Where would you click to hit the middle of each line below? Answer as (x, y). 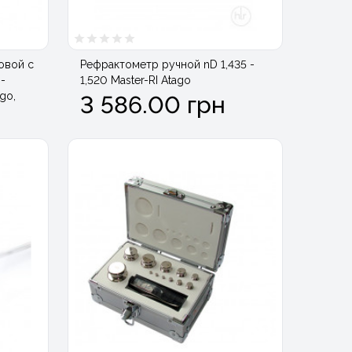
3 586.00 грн (153, 104)
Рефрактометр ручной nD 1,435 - (167, 64)
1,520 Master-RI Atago (136, 80)
